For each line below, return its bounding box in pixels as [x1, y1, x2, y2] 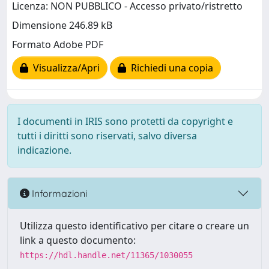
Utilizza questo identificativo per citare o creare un [20, 219, 249, 232]
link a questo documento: [20, 234, 136, 247]
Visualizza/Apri [28, 61, 100, 75]
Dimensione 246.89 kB [12, 19, 112, 32]
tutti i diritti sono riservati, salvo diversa [17, 129, 197, 142]
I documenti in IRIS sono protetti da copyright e [17, 115, 233, 128]
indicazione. [17, 144, 71, 157]
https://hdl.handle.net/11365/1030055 [20, 250, 193, 260]
